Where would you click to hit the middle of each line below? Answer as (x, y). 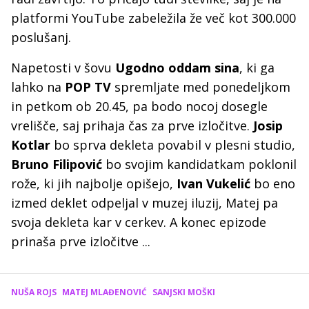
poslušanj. (41, 38)
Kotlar (32, 145)
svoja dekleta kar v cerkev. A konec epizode (139, 222)
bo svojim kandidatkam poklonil (201, 165)
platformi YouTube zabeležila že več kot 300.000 (153, 18)
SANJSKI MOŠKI (184, 292)
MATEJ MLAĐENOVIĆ (104, 292)
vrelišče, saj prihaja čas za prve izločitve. (132, 126)
